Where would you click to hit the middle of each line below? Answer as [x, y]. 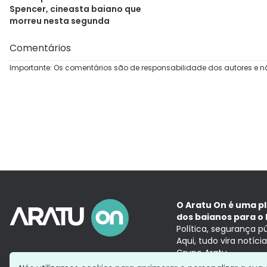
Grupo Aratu [202, 253]
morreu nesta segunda [60, 21]
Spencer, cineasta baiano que [75, 9]
